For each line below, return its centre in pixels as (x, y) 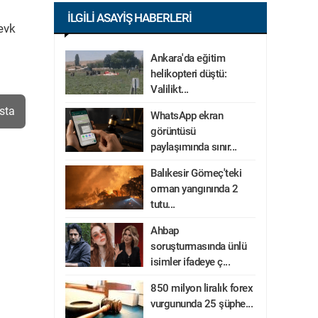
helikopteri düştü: (188, 74)
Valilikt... (170, 89)
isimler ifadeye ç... (190, 262)
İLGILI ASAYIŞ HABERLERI (130, 18)
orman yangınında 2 (194, 189)
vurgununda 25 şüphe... (202, 304)
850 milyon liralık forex (202, 288)
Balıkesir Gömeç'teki (196, 173)
